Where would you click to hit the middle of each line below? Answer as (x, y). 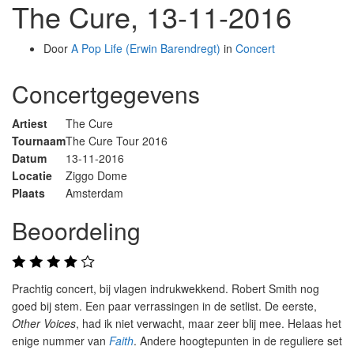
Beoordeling (76, 230)
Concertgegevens (106, 94)
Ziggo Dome (96, 175)
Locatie (32, 175)
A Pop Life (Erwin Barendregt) (146, 48)
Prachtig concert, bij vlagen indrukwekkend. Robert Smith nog (166, 288)
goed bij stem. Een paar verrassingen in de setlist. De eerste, (164, 306)
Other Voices (44, 323)
